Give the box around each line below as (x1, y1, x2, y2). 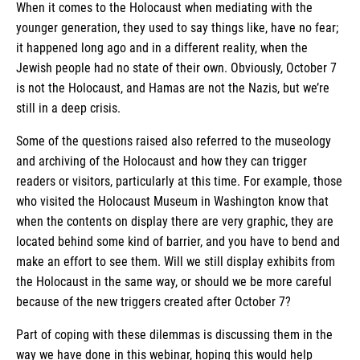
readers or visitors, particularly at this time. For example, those (16, 173, 342, 189)
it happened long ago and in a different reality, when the (16, 39, 308, 55)
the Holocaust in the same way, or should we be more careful (16, 273, 332, 289)
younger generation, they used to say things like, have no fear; (16, 19, 338, 35)
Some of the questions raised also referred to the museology (16, 133, 331, 149)
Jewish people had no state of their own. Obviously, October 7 (16, 59, 337, 76)
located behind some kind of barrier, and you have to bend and (16, 233, 340, 249)
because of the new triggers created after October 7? (16, 293, 291, 309)
